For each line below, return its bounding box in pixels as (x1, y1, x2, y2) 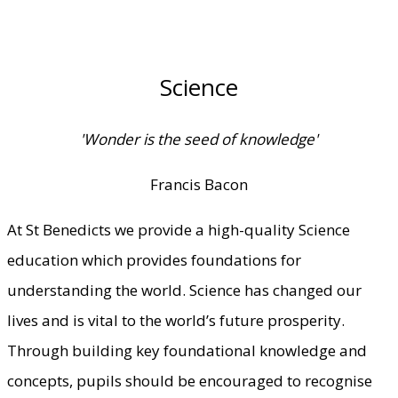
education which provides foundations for (7, 249, 301, 270)
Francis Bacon (150, 173, 248, 195)
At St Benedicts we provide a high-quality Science (7, 219, 350, 240)
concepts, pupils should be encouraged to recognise (7, 370, 372, 391)
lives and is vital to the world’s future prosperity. (7, 309, 345, 330)
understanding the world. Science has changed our (7, 279, 362, 300)
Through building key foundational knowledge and (7, 339, 367, 361)
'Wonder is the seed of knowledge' (80, 128, 318, 149)
